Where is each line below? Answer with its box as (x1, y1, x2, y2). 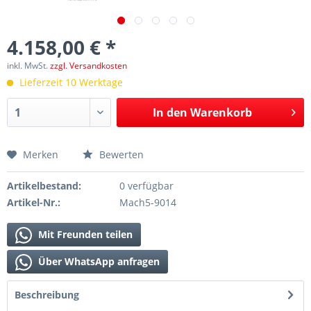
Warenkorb (190, 105, 252, 120)
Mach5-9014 (119, 196, 176, 209)
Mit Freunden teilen (35, 228, 133, 241)
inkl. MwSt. (7, 60, 50, 72)
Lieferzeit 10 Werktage (17, 76, 123, 89)
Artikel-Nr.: (7, 196, 60, 209)
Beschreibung (15, 288, 79, 301)
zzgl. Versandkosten (50, 60, 127, 72)
